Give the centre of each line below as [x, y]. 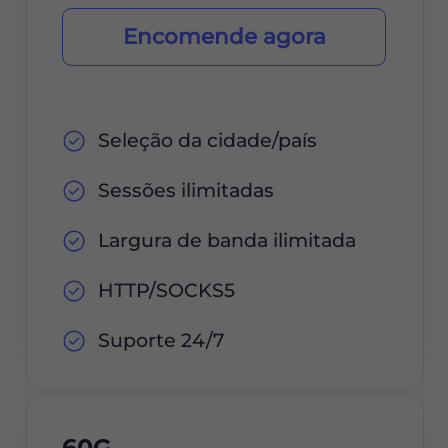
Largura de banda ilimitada [226, 240]
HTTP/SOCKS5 [166, 291]
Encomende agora [224, 36]
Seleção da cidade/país [207, 140]
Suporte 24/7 [160, 341]
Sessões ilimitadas [185, 190]
